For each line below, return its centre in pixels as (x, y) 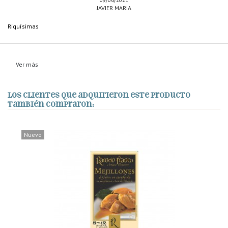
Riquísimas (23, 26)
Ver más (27, 64)
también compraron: (51, 104)
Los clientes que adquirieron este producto (99, 95)
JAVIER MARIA (114, 8)
